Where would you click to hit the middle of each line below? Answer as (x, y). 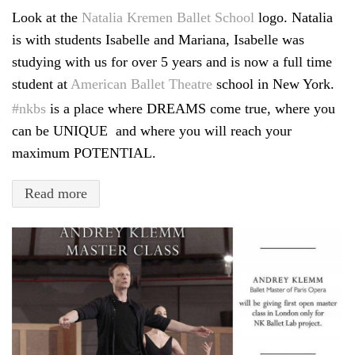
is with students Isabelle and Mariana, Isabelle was (158, 40)
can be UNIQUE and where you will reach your (152, 131)
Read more (56, 194)
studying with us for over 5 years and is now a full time (172, 62)
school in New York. (273, 84)
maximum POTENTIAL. (84, 153)
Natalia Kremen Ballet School (168, 18)
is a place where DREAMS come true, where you (191, 109)
